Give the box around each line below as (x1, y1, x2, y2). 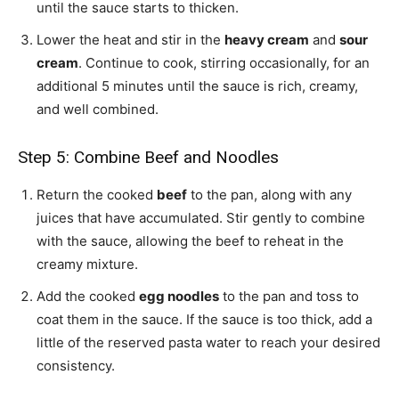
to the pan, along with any (187, 186, 352, 204)
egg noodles (139, 288, 219, 305)
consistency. (37, 357, 115, 375)
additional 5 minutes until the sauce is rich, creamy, (37, 77, 358, 95)
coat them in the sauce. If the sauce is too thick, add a (37, 311, 372, 329)
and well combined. (37, 101, 159, 118)
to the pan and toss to (219, 288, 359, 305)
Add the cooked (37, 288, 139, 305)
